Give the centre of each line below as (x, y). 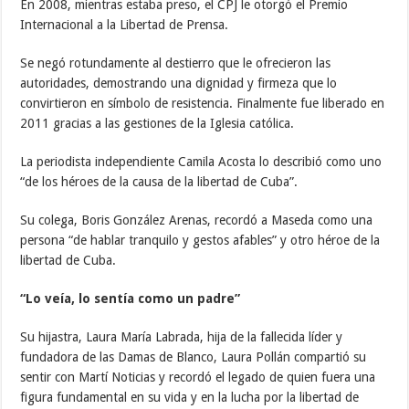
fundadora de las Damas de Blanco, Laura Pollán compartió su (194, 357)
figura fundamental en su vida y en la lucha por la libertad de (190, 397)
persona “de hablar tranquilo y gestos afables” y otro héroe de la (200, 240)
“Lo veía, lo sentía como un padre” (131, 298)
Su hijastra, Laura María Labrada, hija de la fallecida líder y (182, 336)
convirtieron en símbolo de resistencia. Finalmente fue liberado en (203, 103)
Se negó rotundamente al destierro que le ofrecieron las (176, 63)
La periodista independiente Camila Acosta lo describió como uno (201, 161)
